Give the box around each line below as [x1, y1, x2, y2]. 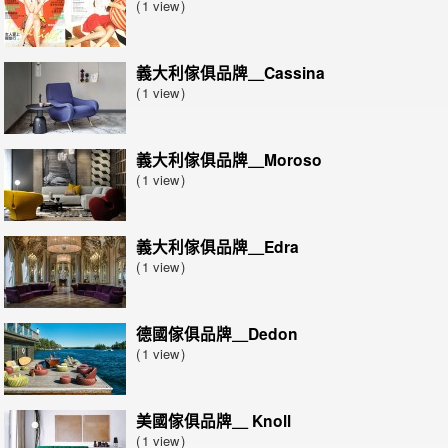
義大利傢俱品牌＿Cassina [136, 61, 325, 84]
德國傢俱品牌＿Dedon [136, 322, 298, 345]
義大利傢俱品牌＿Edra [136, 235, 299, 258]
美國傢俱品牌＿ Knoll [136, 409, 291, 432]
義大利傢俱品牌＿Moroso [136, 148, 322, 171]
